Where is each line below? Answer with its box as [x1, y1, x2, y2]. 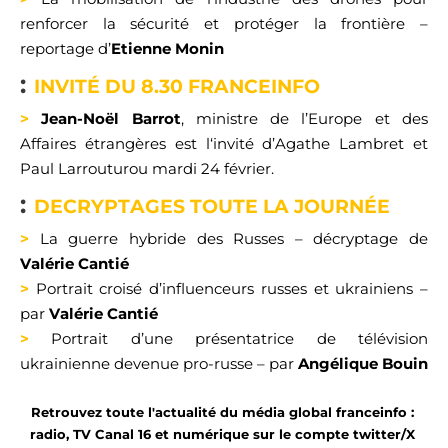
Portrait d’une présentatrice [51, 329, 295, 348]
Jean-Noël [41, 109, 120, 128]
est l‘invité [165, 134, 254, 153]
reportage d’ [20, 39, 111, 58]
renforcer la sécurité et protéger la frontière [20, 14, 406, 33]
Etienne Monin [111, 39, 224, 58]
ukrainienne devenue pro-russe [20, 354, 253, 373]
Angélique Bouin [298, 354, 428, 373]
